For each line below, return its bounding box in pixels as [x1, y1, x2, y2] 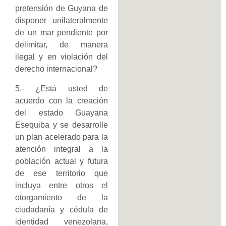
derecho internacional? [15, 65, 97, 74]
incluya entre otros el [15, 181, 108, 190]
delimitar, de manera [15, 40, 108, 49]
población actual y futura [15, 156, 108, 165]
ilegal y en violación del [15, 52, 108, 62]
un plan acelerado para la [15, 132, 108, 141]
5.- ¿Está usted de [15, 84, 108, 93]
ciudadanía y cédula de [15, 205, 108, 214]
